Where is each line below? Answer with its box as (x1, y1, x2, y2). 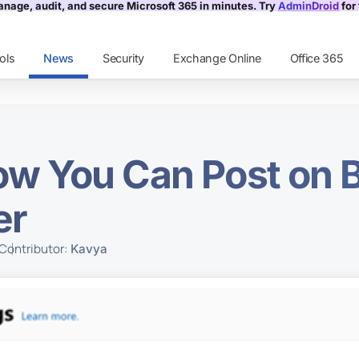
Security (102, 51, 145, 66)
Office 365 (289, 51, 344, 66)
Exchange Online (173, 51, 261, 66)
